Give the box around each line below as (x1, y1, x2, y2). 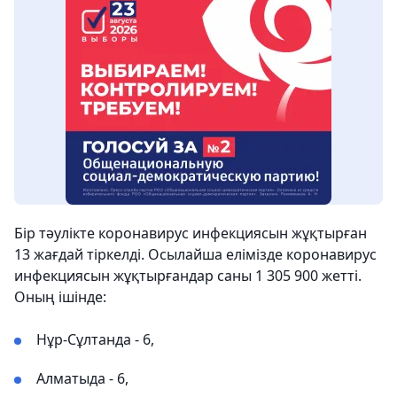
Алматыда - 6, (36, 368, 128, 388)
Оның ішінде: (14, 286, 106, 307)
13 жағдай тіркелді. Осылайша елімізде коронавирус (14, 244, 377, 264)
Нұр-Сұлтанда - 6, (36, 329, 154, 349)
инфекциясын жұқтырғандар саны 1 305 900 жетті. (14, 265, 362, 285)
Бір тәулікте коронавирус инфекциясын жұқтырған (14, 222, 367, 243)
